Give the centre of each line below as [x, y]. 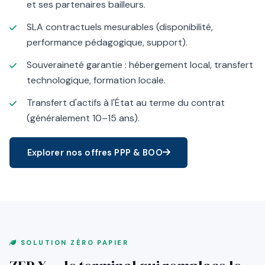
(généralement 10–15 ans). [83, 118]
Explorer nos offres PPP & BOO [95, 152]
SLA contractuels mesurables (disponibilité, [119, 27]
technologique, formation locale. [96, 80]
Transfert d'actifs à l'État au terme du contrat [125, 102]
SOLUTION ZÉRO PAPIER [75, 242]
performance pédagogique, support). [107, 42]
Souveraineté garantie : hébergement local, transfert [140, 64]
